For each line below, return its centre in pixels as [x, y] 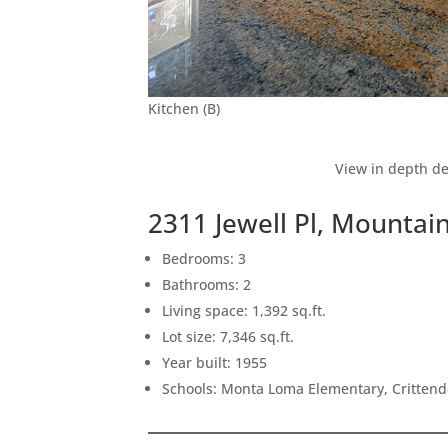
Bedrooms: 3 [204, 259]
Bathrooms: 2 [207, 285]
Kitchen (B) [184, 109]
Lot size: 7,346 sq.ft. [228, 337]
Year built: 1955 [215, 363]
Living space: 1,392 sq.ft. [244, 311]
